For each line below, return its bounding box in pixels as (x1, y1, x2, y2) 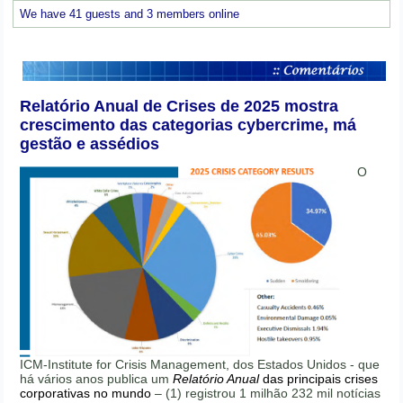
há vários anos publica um (20, 372, 174, 387)
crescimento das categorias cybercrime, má (20, 116, 357, 134)
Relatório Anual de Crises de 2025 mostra (20, 97, 339, 115)
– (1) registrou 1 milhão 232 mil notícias (151, 386, 381, 401)
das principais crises (259, 372, 379, 387)
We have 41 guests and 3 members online (20, 6, 240, 21)
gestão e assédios (20, 135, 160, 153)
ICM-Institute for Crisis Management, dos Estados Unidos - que (20, 357, 381, 372)
